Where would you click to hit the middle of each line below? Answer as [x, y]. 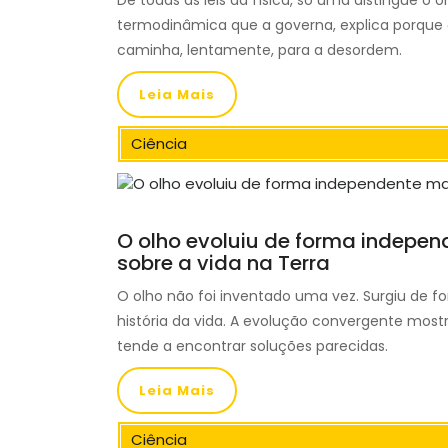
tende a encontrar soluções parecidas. [252, 346]
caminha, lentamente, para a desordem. [259, 50]
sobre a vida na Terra [223, 263]
